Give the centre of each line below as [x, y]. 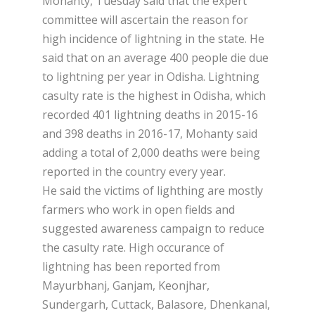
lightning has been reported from [131, 266]
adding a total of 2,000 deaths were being [151, 152]
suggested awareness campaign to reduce [153, 228]
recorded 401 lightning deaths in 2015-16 [150, 114]
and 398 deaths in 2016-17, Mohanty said [150, 133]
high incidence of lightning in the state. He [153, 38]
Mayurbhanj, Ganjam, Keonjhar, [126, 285]
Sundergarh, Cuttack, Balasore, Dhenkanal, [156, 304]
